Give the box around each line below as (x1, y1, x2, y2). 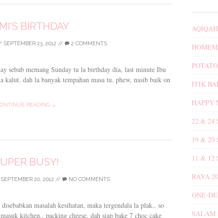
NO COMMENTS (67, 176, 110, 182)
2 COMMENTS (70, 40, 107, 47)
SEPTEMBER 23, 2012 (3, 40, 56, 47)
